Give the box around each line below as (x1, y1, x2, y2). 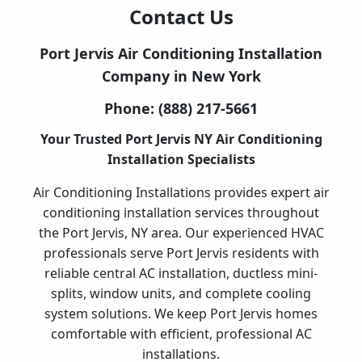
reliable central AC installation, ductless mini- (44, 264, 318, 283)
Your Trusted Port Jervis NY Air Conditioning (40, 130, 322, 149)
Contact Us (128, 3, 234, 31)
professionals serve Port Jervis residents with (43, 244, 319, 263)
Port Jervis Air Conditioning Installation (40, 44, 322, 64)
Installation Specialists (107, 150, 255, 169)
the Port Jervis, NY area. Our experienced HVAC (38, 224, 324, 242)
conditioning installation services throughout (43, 204, 319, 222)
